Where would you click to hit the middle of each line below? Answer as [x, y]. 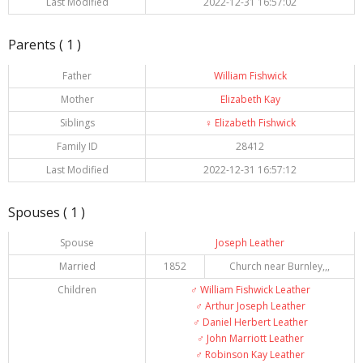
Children [77, 290]
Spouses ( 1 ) [47, 212]
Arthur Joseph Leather [254, 306]
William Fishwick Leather [254, 290]
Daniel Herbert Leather [254, 322]
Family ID [77, 146]
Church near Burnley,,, [280, 267]
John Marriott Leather [254, 339]
